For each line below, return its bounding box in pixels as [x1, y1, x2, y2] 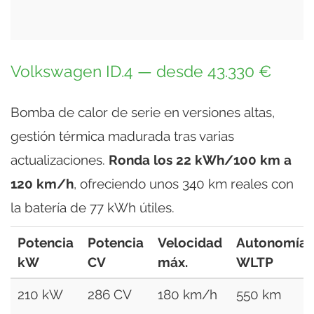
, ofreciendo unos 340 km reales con [74, 175, 294, 191]
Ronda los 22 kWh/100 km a [109, 151, 292, 168]
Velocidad [158, 234, 222, 250]
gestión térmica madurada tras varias [11, 128, 234, 144]
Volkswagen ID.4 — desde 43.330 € [11, 62, 271, 81]
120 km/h [11, 175, 74, 191]
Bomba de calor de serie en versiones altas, [11, 104, 275, 120]
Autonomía [236, 234, 307, 250]
